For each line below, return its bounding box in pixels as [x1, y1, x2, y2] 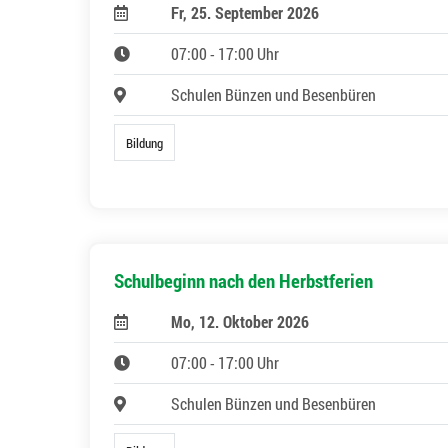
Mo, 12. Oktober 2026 [170, 310, 309, 332]
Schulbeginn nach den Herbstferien [114, 267, 373, 293]
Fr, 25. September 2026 [170, 2, 319, 24]
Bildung [126, 134, 164, 151]
